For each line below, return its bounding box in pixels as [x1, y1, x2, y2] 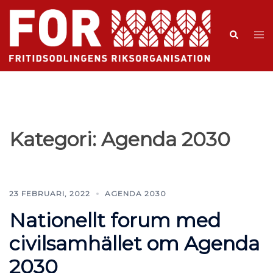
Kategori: [9, 127, 101, 151]
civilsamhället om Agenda [9, 231, 260, 255]
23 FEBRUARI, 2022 [9, 188, 90, 198]
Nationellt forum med [9, 208, 221, 232]
